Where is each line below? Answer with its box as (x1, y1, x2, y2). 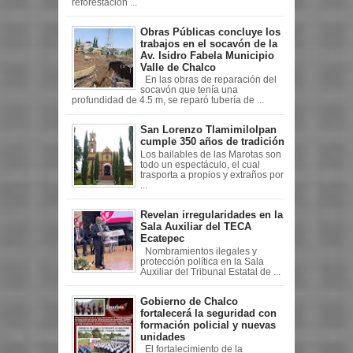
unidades (140, 330, 185, 343)
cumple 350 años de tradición (140, 136, 284, 148)
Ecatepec (140, 232, 184, 244)
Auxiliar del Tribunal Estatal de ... (140, 266, 281, 277)
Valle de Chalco (140, 61, 216, 73)
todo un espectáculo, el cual (140, 159, 260, 169)
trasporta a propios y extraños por (140, 169, 284, 180)
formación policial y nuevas (140, 318, 276, 331)
